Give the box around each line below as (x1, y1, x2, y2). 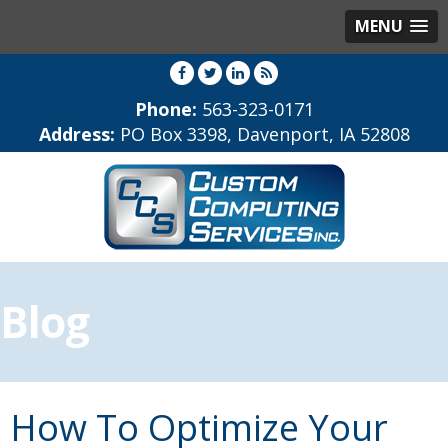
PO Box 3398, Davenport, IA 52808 (114, 122, 410, 146)
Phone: (134, 97, 202, 121)
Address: (38, 122, 115, 146)
